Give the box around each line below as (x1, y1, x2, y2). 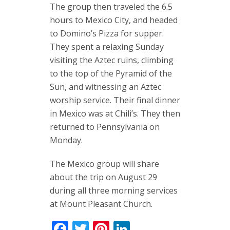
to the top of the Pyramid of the (50, 68, 172, 79)
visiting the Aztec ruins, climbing (50, 54, 174, 66)
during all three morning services (50, 185, 178, 196)
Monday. (50, 135, 83, 146)
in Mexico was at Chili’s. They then (50, 108, 180, 119)
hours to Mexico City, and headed (50, 14, 178, 26)
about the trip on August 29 (50, 171, 157, 183)
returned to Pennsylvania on (50, 121, 160, 132)
